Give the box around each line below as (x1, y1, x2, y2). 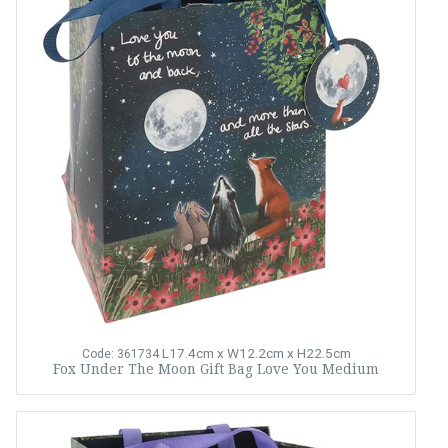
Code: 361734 (81, 347, 159, 361)
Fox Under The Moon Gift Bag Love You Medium (53, 361, 379, 377)
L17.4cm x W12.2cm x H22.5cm (161, 345, 351, 361)
